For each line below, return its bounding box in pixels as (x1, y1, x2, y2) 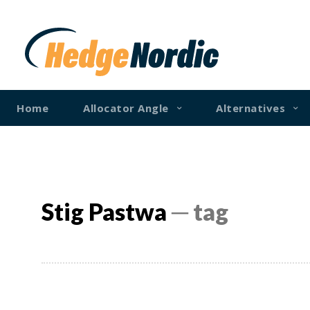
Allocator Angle (83, 100, 169, 115)
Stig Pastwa (42, 197, 167, 226)
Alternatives (216, 100, 285, 115)
